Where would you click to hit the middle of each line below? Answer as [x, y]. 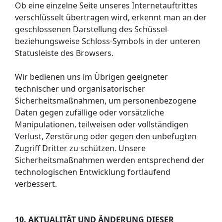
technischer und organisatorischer [80, 88]
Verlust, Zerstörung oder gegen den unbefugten [106, 136]
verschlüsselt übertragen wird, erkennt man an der [111, 17]
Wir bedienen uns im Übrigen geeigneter [91, 77]
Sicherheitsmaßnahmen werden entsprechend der [110, 160]
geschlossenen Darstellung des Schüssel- [92, 29]
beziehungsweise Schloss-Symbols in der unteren [108, 41]
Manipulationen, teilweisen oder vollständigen [102, 124]
